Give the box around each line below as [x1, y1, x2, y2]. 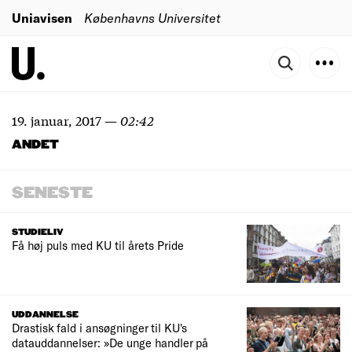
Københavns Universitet [84, 9, 221, 25]
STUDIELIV [12, 227, 64, 237]
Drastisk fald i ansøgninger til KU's [12, 321, 187, 335]
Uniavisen [12, 9, 72, 25]
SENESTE [12, 185, 93, 202]
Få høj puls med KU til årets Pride [12, 238, 184, 252]
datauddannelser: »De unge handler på [12, 335, 208, 350]
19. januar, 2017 [12, 111, 101, 129]
